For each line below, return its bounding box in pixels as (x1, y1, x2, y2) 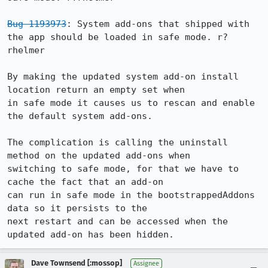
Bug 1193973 (7, 19, 66, 29)
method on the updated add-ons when (7, 150, 190, 161)
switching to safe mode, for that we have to (7, 163, 239, 174)
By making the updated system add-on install (7, 71, 239, 82)
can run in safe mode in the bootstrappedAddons (7, 190, 255, 200)
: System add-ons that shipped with (66, 19, 249, 29)
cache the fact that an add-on (7, 176, 163, 187)
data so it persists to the (7, 203, 147, 214)
